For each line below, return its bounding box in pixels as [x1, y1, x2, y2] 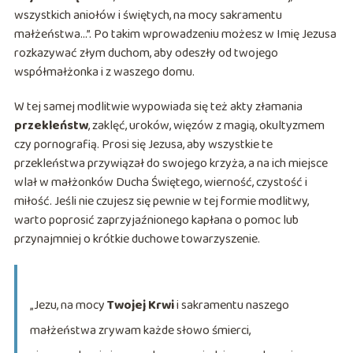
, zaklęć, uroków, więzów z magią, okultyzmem [87, 116, 325, 136]
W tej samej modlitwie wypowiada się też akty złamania [13, 97, 303, 117]
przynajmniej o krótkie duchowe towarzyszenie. [13, 229, 260, 250]
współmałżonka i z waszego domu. [13, 62, 195, 83]
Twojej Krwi [106, 295, 174, 316]
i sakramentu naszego [173, 295, 289, 316]
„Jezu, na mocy [29, 295, 107, 316]
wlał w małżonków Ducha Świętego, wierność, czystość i [13, 173, 307, 193]
